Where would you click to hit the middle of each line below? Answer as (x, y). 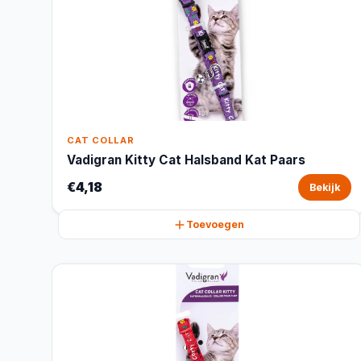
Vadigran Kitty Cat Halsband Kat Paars (186, 160)
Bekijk (324, 187)
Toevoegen (216, 224)
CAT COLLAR (101, 140)
